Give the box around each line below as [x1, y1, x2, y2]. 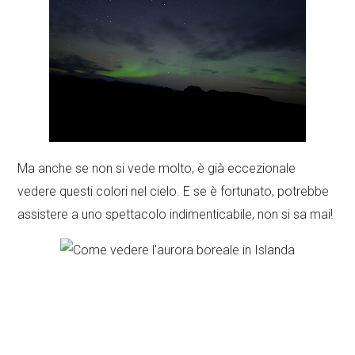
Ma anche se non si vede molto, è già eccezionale [17, 161, 296, 176]
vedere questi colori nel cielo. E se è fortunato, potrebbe [17, 184, 330, 199]
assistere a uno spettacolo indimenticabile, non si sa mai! [17, 207, 334, 222]
